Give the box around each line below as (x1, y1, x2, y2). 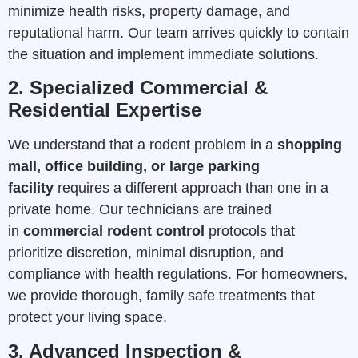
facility (8, 180, 54, 197)
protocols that (205, 223, 295, 240)
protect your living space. (8, 309, 167, 326)
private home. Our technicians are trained (8, 201, 272, 218)
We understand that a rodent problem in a (8, 137, 277, 153)
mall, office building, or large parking (8, 158, 260, 175)
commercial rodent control (23, 223, 205, 240)
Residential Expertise (8, 99, 201, 121)
